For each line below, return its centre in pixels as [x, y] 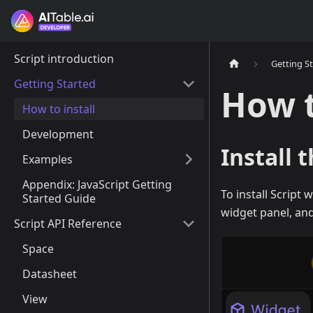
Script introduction [64, 59]
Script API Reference [68, 224]
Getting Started [55, 84]
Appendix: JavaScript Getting [97, 184]
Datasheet [50, 274]
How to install [59, 109]
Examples [48, 159]
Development [58, 134]
